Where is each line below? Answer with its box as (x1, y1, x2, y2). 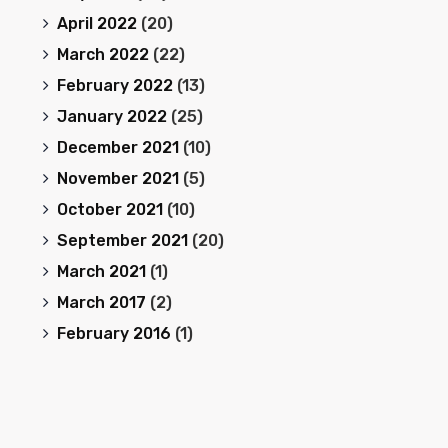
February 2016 (56, 324, 171, 343)
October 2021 (56, 200, 163, 219)
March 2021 (56, 262, 146, 281)
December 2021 (56, 138, 179, 157)
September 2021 (56, 231, 188, 250)
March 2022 (56, 45, 149, 64)
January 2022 (56, 107, 167, 126)
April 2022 (56, 14, 137, 33)
